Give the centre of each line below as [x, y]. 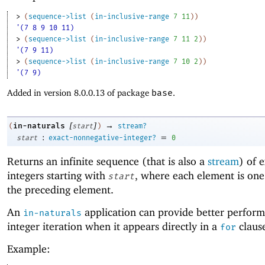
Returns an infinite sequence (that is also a [107, 161]
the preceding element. [60, 189]
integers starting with [58, 175]
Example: [29, 249]
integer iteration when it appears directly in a [114, 227]
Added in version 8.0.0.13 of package [79, 93]
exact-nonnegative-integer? [102, 138]
